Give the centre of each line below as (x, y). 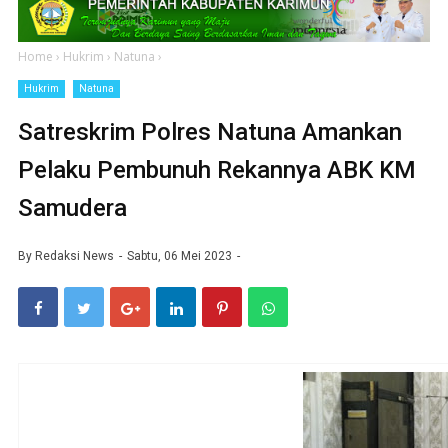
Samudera (72, 207)
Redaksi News (74, 255)
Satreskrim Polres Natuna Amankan (210, 131)
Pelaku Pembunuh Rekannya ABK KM (217, 169)
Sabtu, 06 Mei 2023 (181, 255)
